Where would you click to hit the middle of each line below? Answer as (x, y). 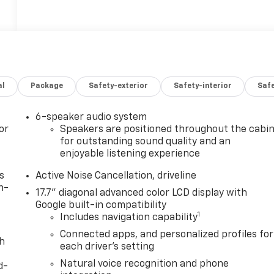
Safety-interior (203, 87)
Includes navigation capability (129, 218)
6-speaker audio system (91, 118)
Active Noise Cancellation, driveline (116, 176)
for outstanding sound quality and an (146, 142)
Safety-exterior (119, 87)
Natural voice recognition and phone (145, 265)
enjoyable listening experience (130, 154)
